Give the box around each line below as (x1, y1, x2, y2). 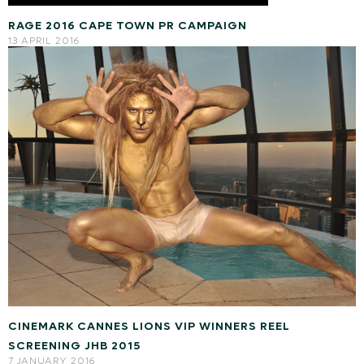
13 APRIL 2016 (8, 33, 80, 47)
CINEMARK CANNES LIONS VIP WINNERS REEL (8, 318, 290, 334)
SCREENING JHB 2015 (8, 338, 141, 353)
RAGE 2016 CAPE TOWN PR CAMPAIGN (8, 17, 247, 33)
